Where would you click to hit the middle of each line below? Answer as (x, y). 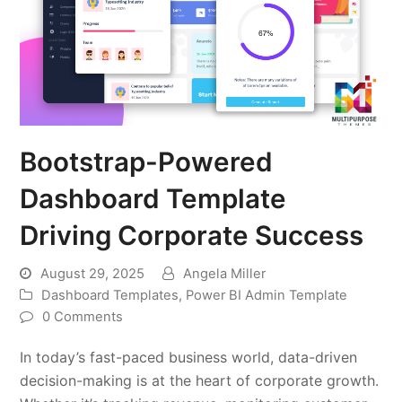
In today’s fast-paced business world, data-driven (189, 357)
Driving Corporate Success (192, 235)
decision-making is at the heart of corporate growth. (200, 380)
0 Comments (83, 316)
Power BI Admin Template (267, 295)
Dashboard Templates (110, 295)
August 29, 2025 (93, 273)
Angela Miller (225, 273)
